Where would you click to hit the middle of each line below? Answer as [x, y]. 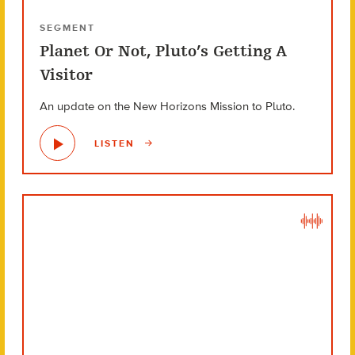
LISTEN [116, 143]
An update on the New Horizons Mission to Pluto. [167, 107]
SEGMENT [67, 28]
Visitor [66, 75]
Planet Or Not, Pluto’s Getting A [163, 52]
